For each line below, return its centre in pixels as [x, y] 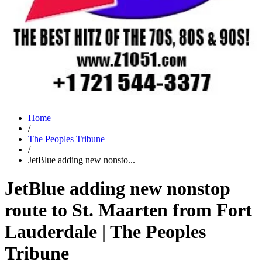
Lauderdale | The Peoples [105, 232]
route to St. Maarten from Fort [128, 210]
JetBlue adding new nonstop [118, 189]
